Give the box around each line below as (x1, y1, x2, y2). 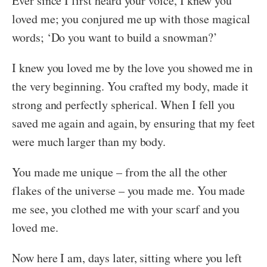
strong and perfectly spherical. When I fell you (12, 97, 235, 113)
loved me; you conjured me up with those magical (12, 11, 251, 27)
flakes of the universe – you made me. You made (12, 182, 246, 199)
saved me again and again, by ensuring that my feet (12, 115, 256, 132)
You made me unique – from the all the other (12, 164, 228, 181)
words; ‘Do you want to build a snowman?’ (12, 29, 218, 46)
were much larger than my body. (12, 133, 166, 150)
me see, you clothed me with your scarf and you (12, 201, 240, 218)
